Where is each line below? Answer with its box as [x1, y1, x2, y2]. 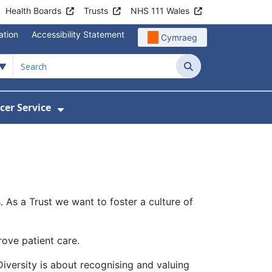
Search [188, 74, 220, 86]
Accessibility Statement [32, 29, 124, 39]
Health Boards [5, 5, 61, 16]
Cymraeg [161, 32, 197, 42]
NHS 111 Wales [131, 5, 189, 16]
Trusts [84, 5, 108, 16]
